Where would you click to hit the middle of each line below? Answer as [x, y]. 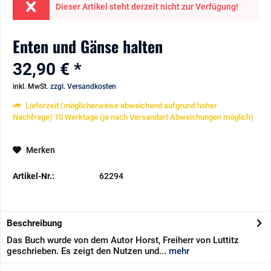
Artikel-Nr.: [34, 176]
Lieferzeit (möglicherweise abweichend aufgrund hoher [120, 106]
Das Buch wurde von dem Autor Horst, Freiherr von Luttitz [123, 240]
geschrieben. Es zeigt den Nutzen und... [87, 251]
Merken [41, 150]
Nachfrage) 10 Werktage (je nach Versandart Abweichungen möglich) [133, 117]
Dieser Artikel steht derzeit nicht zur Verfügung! [147, 7]
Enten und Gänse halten [88, 46]
